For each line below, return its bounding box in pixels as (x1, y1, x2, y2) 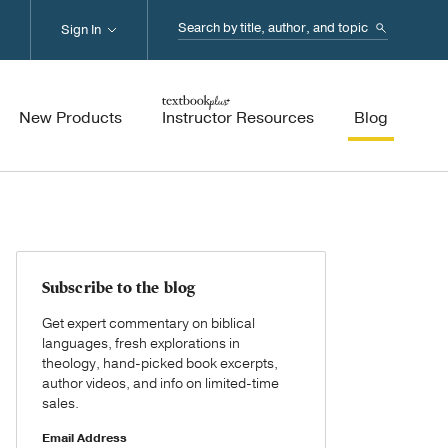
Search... (177, 16, 245, 38)
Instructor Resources (162, 107, 314, 129)
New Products (19, 107, 122, 129)
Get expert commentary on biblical (42, 314, 255, 333)
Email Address (42, 430, 127, 446)
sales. (42, 394, 79, 413)
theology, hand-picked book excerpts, (42, 354, 278, 373)
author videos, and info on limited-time (42, 374, 279, 393)
